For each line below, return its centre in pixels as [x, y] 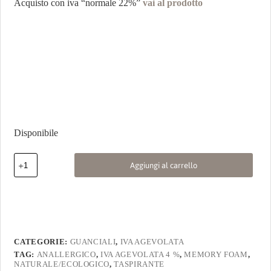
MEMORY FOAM [216, 255]
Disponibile [36, 133]
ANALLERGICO [66, 255]
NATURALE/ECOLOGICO [62, 264]
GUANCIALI [93, 242]
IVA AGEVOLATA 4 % [140, 255]
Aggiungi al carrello [164, 165]
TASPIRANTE [139, 264]
